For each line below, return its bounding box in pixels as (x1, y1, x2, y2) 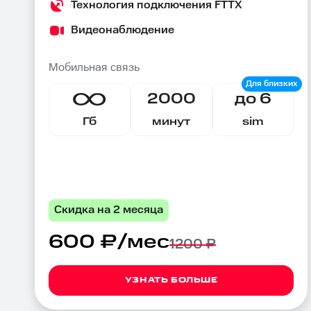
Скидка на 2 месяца (54, 203, 163, 217)
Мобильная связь (49, 61, 140, 74)
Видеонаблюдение (71, 24, 174, 37)
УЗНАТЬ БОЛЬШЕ (124, 275, 218, 285)
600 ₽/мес (49, 228, 169, 255)
